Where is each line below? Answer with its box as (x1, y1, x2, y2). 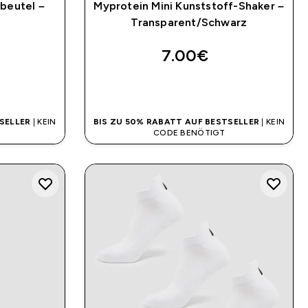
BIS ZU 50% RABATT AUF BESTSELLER (93, 117, 260, 127)
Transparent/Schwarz (131, 16, 247, 29)
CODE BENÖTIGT (153, 128, 225, 138)
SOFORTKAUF (152, 82, 226, 95)
